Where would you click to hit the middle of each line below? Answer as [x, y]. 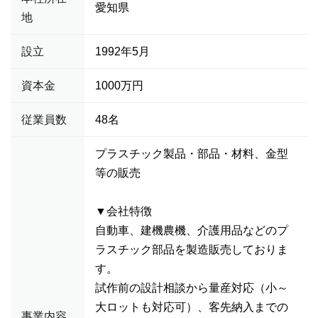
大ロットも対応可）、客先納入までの [192, 307]
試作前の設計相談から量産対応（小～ [192, 288]
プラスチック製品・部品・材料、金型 [192, 154]
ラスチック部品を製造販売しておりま [192, 250]
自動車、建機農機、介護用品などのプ [192, 230]
